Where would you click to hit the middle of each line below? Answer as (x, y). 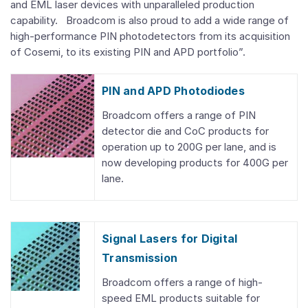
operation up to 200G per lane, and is (189, 147)
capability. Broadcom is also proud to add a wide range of (150, 20)
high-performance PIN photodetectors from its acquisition (150, 36)
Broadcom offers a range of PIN (179, 115)
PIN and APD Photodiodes (173, 91)
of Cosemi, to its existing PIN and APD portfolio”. (128, 52)
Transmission (140, 258)
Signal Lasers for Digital (170, 239)
